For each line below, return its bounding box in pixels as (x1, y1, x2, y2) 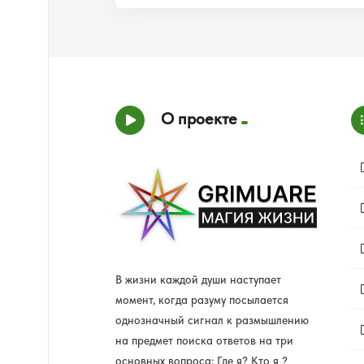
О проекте (161, 109, 237, 129)
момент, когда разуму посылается (115, 293, 288, 308)
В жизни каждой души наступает (115, 273, 281, 288)
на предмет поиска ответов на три (115, 334, 293, 349)
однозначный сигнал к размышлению (115, 314, 309, 328)
